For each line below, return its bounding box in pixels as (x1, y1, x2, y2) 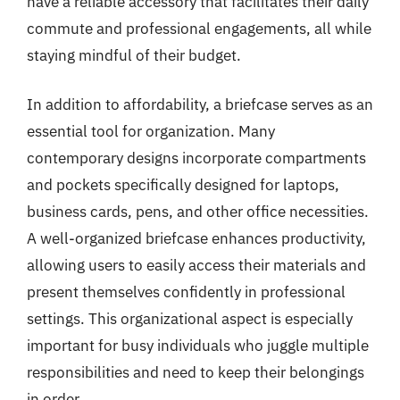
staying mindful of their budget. (27, 45, 241, 65)
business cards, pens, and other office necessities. (27, 202, 369, 221)
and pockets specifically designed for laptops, (27, 175, 339, 195)
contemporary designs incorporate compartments (27, 148, 366, 168)
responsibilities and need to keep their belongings (27, 362, 364, 382)
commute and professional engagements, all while (27, 18, 371, 38)
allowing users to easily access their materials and (27, 255, 366, 275)
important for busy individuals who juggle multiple (27, 336, 369, 355)
